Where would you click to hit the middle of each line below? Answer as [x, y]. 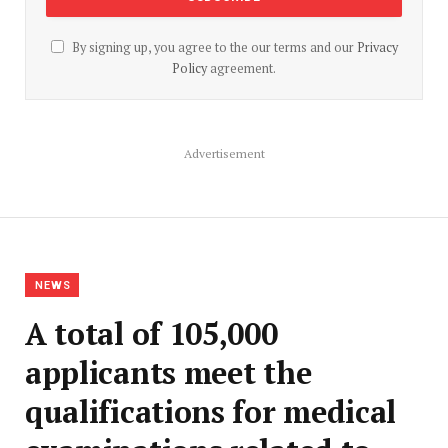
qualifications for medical [211, 412]
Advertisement [224, 154]
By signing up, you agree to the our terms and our [212, 48]
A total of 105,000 [151, 334]
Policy [189, 69]
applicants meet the [168, 373]
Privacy [377, 48]
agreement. [241, 69]
